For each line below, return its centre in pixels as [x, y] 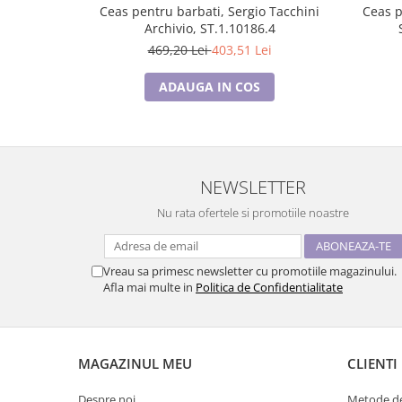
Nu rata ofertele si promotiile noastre [253, 213]
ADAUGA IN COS [210, 87]
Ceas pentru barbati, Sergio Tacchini [210, 11]
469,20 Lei [179, 50]
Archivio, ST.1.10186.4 [210, 28]
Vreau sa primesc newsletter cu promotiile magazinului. [250, 271]
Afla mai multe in [149, 287]
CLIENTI [372, 363]
